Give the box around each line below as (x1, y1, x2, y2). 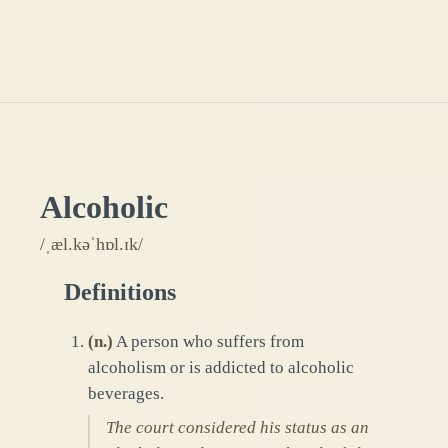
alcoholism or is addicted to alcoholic (88, 358, 354, 378)
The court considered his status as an (106, 418, 369, 438)
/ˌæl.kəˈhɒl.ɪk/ (40, 233, 143, 254)
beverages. (88, 384, 164, 404)
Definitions (64, 278, 176, 305)
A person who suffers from (116, 332, 304, 352)
